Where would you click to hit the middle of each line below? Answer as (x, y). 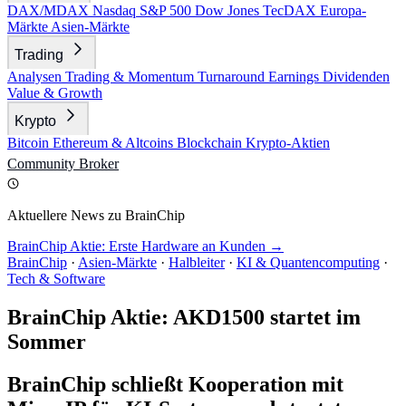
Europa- (343, 10)
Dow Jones (229, 10)
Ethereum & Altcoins (115, 143)
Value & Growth (55, 93)
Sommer (47, 341)
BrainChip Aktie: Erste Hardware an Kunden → (145, 246)
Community (43, 164)
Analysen (36, 77)
